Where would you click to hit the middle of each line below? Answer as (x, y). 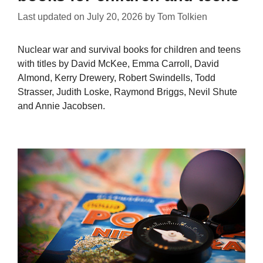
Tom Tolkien (182, 17)
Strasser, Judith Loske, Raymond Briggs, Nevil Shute (127, 92)
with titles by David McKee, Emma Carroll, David (118, 64)
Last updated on (52, 17)
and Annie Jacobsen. (61, 106)
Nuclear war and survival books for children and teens (129, 50)
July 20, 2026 (115, 17)
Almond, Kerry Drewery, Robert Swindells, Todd (117, 78)
